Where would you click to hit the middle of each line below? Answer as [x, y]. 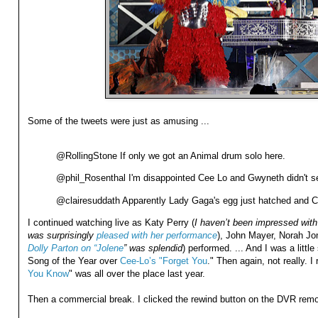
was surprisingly [60, 235]
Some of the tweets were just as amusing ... [118, 121]
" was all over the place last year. [137, 273]
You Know [48, 273]
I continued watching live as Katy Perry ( [111, 222]
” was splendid [153, 248]
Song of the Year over [73, 261]
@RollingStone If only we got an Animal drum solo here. [170, 156]
